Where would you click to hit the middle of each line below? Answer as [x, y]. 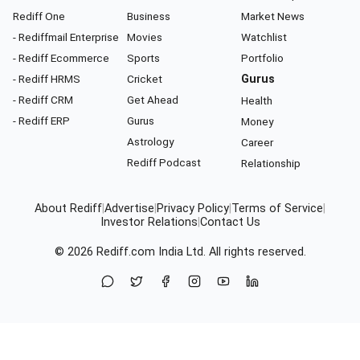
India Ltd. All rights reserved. [230, 252]
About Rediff [68, 209]
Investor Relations [149, 223]
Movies [145, 37]
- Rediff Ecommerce [61, 58]
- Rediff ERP [41, 121]
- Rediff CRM [43, 100]
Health [257, 101]
